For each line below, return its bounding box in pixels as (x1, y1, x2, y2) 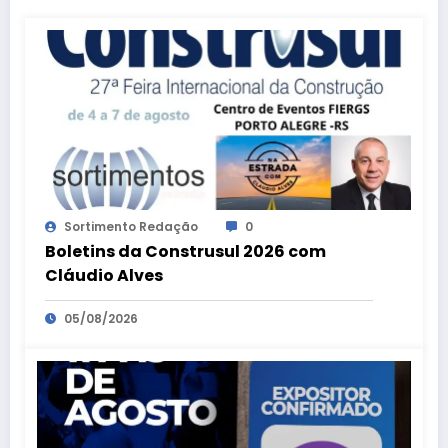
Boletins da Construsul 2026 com (45, 240, 326, 264)
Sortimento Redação (64, 218, 198, 236)
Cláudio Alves (45, 264, 163, 288)
